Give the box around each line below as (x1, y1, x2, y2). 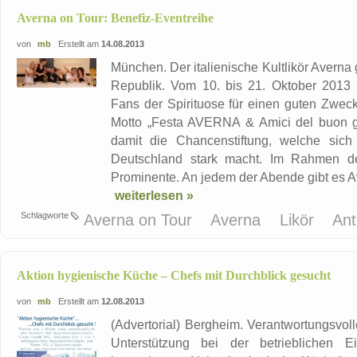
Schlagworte (21, 210, 71, 221)
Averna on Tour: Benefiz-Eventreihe (17, 11, 214, 25)
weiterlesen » (115, 188, 194, 203)
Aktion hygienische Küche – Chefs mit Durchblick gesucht (17, 269, 331, 283)
